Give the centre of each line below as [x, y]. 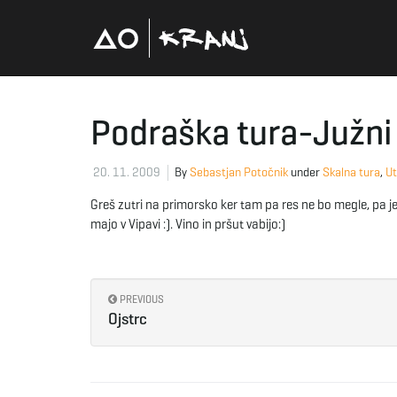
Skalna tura [351, 172]
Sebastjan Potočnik [239, 172]
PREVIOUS [140, 299]
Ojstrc [128, 319]
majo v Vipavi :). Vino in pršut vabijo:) [188, 224]
